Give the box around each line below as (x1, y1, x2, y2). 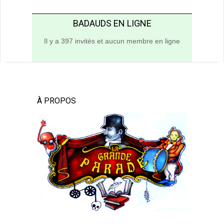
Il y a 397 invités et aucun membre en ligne (44, 36, 180, 45)
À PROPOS (37, 95, 76, 105)
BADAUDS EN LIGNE (72, 17, 151, 28)
